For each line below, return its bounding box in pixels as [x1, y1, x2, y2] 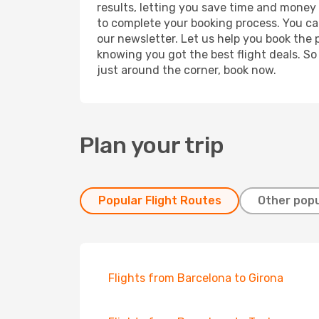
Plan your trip [80, 132, 224, 159]
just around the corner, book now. [97, 63, 276, 77]
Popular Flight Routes [98, 194, 221, 207]
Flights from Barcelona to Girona [108, 271, 283, 285]
